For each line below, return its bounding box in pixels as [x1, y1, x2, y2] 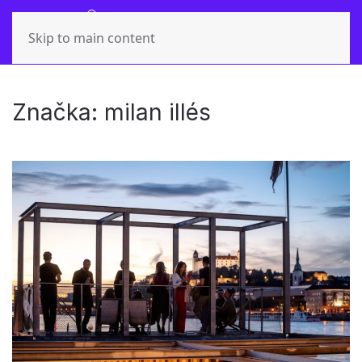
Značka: [12, 99, 104, 126]
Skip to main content [28, 29, 155, 47]
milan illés [104, 99, 211, 126]
